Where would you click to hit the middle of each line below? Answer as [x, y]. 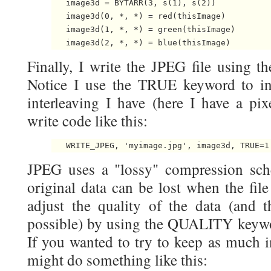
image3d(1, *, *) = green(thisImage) [143, 30]
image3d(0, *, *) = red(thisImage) [139, 16]
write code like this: [87, 121]
